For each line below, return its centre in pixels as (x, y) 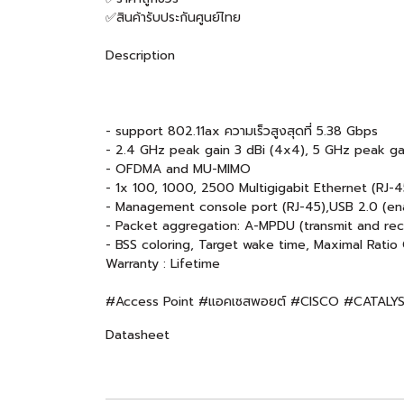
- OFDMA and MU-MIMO (178, 169)
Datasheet (138, 335)
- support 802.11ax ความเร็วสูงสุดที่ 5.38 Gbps (242, 131)
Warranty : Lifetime (163, 263)
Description (140, 55)
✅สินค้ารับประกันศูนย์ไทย (173, 17)
